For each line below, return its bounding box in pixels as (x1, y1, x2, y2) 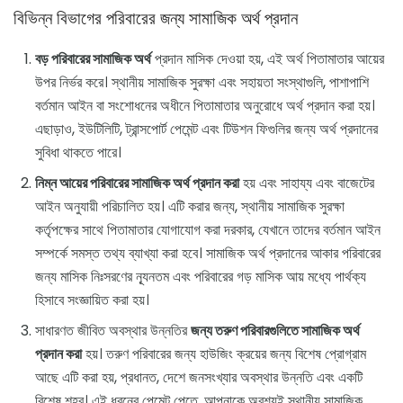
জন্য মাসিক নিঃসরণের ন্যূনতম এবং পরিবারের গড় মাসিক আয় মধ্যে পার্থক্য (35, 266, 366, 288)
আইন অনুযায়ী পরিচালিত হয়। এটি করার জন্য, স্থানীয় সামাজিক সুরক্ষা (35, 196, 345, 218)
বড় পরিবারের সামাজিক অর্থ (35, 49, 151, 70)
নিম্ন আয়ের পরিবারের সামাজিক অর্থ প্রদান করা (35, 173, 239, 194)
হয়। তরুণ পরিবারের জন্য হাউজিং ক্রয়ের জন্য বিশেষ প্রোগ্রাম (82, 344, 366, 365)
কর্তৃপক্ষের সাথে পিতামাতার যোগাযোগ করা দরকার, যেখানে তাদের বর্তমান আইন (35, 219, 381, 241)
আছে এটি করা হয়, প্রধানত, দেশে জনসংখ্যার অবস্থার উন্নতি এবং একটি (35, 367, 363, 389)
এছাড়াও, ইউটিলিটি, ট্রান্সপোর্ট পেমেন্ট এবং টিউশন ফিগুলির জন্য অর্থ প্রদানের (35, 119, 378, 140)
